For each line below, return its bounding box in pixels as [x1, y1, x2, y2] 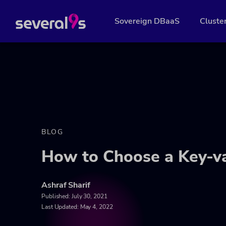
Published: [41, 192, 72, 200]
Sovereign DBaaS [115, 16, 180, 27]
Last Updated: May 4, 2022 [41, 203, 113, 211]
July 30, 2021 [71, 192, 107, 200]
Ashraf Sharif [41, 180, 90, 191]
